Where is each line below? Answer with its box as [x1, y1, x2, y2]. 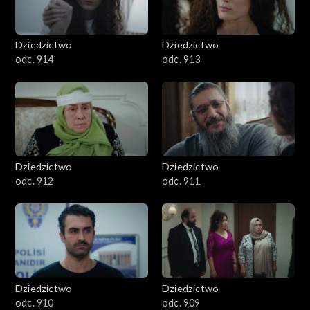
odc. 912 [15, 175, 54, 188]
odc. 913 [162, 53, 201, 66]
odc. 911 [162, 175, 201, 188]
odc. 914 [15, 53, 54, 66]
